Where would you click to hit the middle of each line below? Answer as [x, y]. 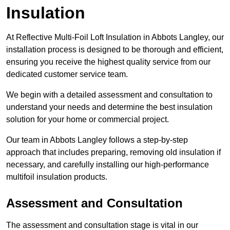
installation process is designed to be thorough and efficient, [115, 50]
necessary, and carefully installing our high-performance [108, 165]
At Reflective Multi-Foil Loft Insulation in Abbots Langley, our [115, 37]
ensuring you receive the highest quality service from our [108, 62]
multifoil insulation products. [57, 177]
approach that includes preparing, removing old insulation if [113, 152]
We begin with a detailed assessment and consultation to [109, 95]
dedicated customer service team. [67, 74]
